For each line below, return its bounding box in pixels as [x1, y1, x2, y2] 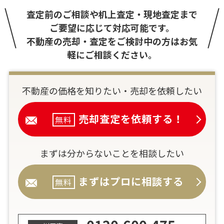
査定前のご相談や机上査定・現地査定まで [26, 7, 197, 21]
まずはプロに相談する [78, 174, 184, 189]
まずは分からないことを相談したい [40, 146, 184, 160]
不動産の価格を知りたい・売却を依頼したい [22, 84, 202, 97]
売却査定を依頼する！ [78, 111, 184, 126]
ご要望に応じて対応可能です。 [49, 21, 174, 34]
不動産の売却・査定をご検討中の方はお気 [26, 34, 197, 48]
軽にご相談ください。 [66, 48, 157, 61]
